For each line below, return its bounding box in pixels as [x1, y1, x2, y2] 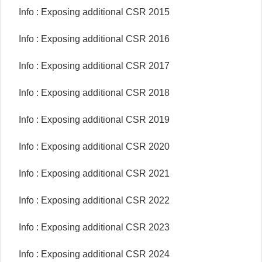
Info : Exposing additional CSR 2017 [19, 61, 170, 71]
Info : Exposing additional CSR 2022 [19, 195, 170, 205]
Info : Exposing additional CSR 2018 [19, 88, 170, 98]
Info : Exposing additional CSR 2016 [19, 34, 170, 44]
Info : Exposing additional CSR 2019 [19, 115, 170, 125]
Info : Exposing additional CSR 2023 [19, 222, 170, 232]
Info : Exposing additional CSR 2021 [19, 168, 170, 178]
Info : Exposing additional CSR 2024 [19, 249, 170, 259]
